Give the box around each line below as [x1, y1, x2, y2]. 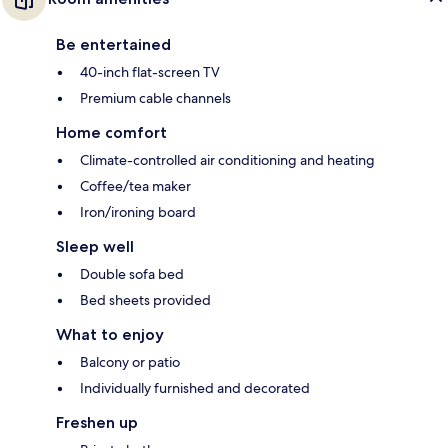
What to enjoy [56, 325, 164, 345]
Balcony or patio [80, 353, 180, 372]
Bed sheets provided [80, 291, 211, 310]
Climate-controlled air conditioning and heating [80, 151, 375, 170]
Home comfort [56, 123, 167, 143]
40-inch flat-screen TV [80, 63, 220, 82]
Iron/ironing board [80, 203, 196, 222]
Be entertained [56, 35, 171, 55]
